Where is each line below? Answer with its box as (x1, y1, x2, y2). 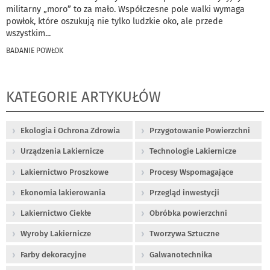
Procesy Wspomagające (149, 167, 233, 177)
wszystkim (6, 28, 45, 39)
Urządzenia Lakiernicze (20, 146, 104, 156)
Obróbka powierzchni (149, 209, 227, 218)
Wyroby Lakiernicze (20, 229, 91, 239)
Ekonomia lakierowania (20, 187, 105, 197)
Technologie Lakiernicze (149, 146, 236, 156)
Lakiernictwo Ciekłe (20, 209, 91, 218)
